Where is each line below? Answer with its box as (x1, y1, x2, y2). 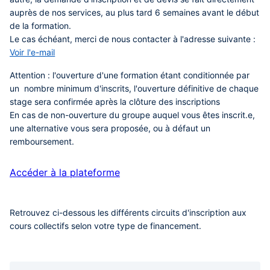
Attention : (10, 70, 50, 80)
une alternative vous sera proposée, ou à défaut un (10, 123, 210, 133)
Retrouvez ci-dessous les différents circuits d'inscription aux (10, 207, 246, 218)
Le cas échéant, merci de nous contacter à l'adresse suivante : (10, 34, 256, 44)
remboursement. (10, 136, 74, 146)
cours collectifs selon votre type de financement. (10, 221, 201, 231)
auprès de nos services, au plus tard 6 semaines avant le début (10, 7, 259, 17)
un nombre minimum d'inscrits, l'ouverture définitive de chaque (10, 83, 259, 93)
